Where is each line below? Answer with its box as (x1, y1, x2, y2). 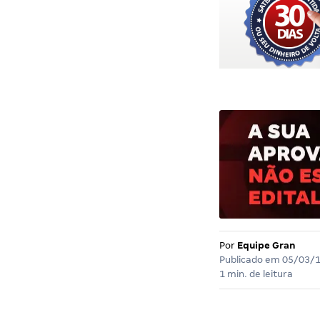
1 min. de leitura (219, 268, 293, 279)
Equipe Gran (236, 239, 296, 251)
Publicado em (219, 254, 282, 265)
